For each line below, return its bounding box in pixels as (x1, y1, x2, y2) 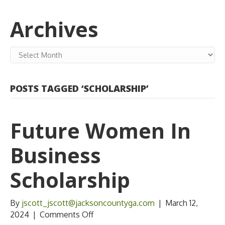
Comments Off (40, 209, 93, 219)
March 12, (165, 197, 198, 208)
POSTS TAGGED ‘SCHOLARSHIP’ (10, 82, 149, 94)
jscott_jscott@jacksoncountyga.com (22, 197, 155, 208)
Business (10, 141, 101, 169)
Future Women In (10, 116, 191, 145)
